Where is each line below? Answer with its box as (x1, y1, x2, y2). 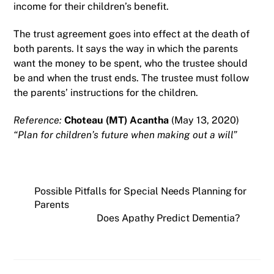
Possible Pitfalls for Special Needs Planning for (34, 185, 247, 197)
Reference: (13, 114, 65, 126)
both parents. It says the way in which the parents (13, 43, 239, 55)
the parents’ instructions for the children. (13, 87, 199, 99)
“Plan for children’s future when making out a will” (13, 128, 238, 141)
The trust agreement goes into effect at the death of (13, 28, 250, 40)
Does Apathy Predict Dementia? (97, 212, 240, 224)
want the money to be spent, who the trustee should (13, 57, 248, 70)
